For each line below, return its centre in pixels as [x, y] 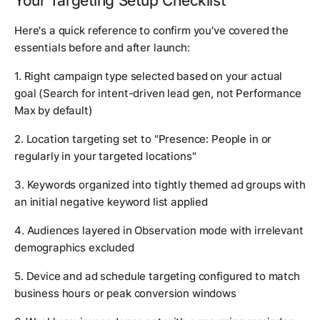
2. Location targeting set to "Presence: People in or [143, 139]
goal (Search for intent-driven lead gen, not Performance [158, 94]
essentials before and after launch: [102, 48]
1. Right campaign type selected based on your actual [149, 76]
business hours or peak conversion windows [125, 294]
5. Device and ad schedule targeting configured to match [157, 276]
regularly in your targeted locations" [105, 156]
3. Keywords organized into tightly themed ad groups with [160, 185]
